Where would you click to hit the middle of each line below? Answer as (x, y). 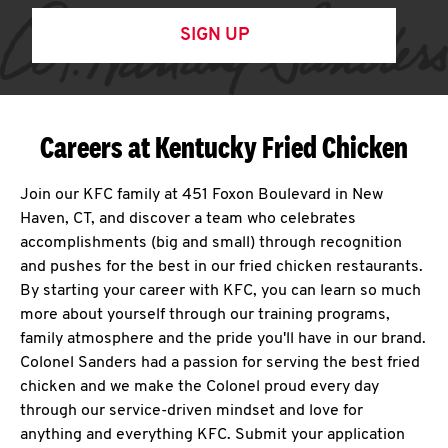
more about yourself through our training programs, (205, 315)
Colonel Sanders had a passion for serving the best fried (220, 363)
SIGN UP (214, 35)
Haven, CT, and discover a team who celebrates (188, 219)
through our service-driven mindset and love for (191, 411)
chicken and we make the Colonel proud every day (199, 387)
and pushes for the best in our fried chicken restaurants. (221, 267)
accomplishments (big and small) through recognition (211, 243)
